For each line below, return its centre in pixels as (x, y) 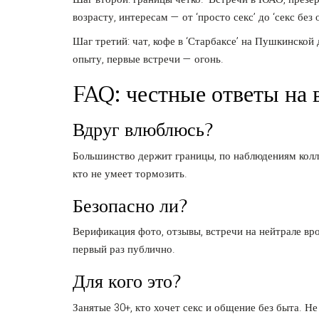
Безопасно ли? (130, 206)
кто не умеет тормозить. (130, 173)
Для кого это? (127, 282)
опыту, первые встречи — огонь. (148, 59)
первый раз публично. (124, 250)
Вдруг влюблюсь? (143, 130)
